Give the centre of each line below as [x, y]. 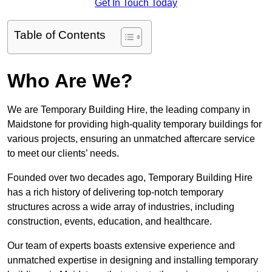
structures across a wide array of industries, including [121, 207]
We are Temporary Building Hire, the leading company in [129, 110]
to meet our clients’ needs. [63, 154]
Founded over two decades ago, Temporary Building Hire [130, 178]
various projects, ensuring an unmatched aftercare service [131, 139]
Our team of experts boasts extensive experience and [121, 246]
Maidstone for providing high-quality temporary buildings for [134, 124]
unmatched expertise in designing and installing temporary [133, 260]
